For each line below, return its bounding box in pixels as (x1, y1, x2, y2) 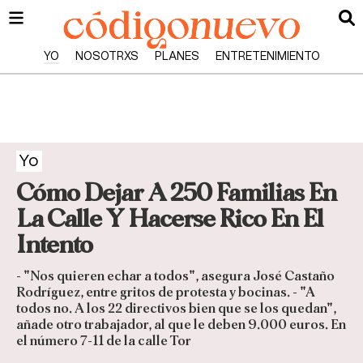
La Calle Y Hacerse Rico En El (16, 206, 323, 232)
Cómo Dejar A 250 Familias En (16, 180, 336, 206)
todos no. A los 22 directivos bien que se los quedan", (16, 301, 336, 316)
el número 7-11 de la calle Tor (16, 334, 191, 348)
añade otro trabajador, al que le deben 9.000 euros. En (16, 318, 346, 332)
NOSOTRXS (75, 51, 139, 62)
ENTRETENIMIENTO (215, 51, 320, 62)
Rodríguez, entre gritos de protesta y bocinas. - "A (16, 285, 315, 300)
